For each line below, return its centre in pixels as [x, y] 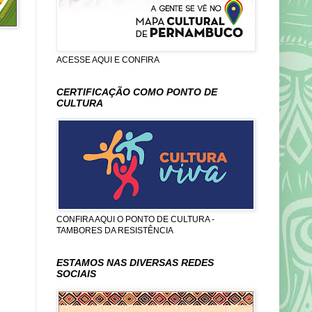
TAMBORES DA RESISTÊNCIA [115, 231]
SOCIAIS [76, 274]
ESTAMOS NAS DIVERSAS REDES [135, 263]
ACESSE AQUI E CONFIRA [108, 60]
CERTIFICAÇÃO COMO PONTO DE [137, 92]
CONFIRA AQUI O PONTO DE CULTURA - [135, 219]
